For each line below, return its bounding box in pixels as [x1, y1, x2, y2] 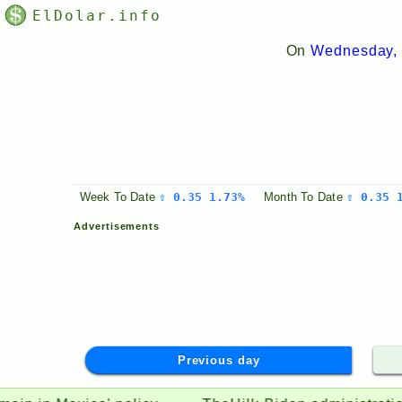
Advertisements [74, 220, 160, 232]
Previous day [177, 354, 260, 368]
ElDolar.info [31, 7, 162, 25]
